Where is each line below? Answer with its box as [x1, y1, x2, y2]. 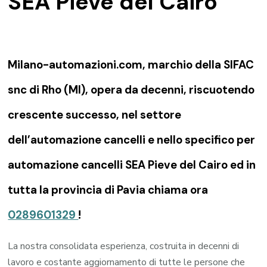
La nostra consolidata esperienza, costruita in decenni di [8, 240, 240, 253]
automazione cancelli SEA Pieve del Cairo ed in [8, 157, 256, 173]
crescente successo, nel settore [8, 107, 182, 123]
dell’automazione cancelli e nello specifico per [8, 132, 256, 148]
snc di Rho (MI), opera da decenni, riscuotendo [8, 82, 255, 98]
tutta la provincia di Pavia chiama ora [8, 182, 209, 198]
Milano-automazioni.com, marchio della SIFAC [8, 57, 254, 73]
